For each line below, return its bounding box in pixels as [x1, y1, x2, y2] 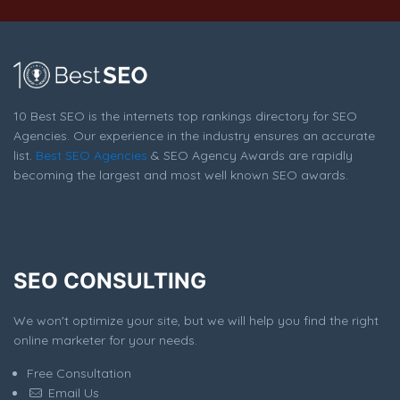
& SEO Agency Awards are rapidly [147, 146, 353, 163]
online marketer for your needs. [13, 331, 197, 348]
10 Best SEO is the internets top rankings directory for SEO [13, 107, 357, 124]
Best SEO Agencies [36, 146, 147, 163]
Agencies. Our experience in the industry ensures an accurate [13, 127, 375, 144]
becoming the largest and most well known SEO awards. [13, 166, 348, 183]
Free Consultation [27, 364, 131, 381]
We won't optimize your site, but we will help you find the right [13, 312, 379, 329]
